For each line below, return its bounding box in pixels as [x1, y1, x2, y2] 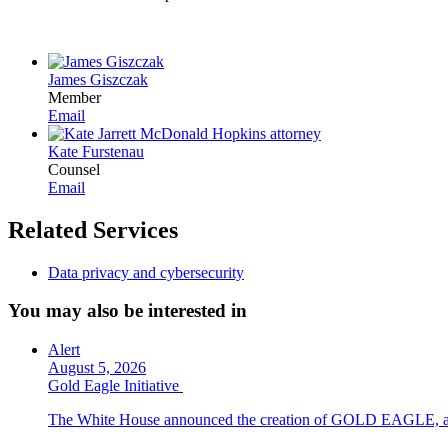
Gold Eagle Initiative [48, 377, 183, 395]
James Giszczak [48, 70, 148, 88]
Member [48, 88, 101, 106]
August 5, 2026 [48, 359, 146, 377]
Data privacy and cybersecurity [48, 263, 244, 281]
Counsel [48, 160, 100, 178]
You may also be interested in [8, 300, 247, 322]
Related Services [8, 216, 178, 243]
